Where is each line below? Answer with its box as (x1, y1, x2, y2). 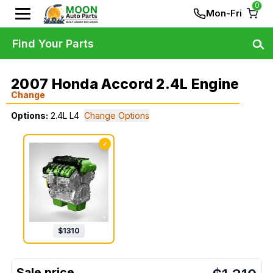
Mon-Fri (206, 7, 242, 19)
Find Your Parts (12, 37, 94, 50)
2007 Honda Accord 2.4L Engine (11, 76, 239, 93)
